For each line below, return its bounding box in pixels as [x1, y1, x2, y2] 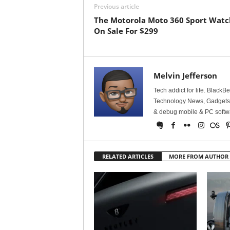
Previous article [93, 2, 139, 11]
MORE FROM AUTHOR [168, 152, 228, 160]
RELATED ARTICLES [102, 152, 154, 160]
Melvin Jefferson [153, 70, 217, 81]
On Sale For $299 [93, 26, 158, 36]
